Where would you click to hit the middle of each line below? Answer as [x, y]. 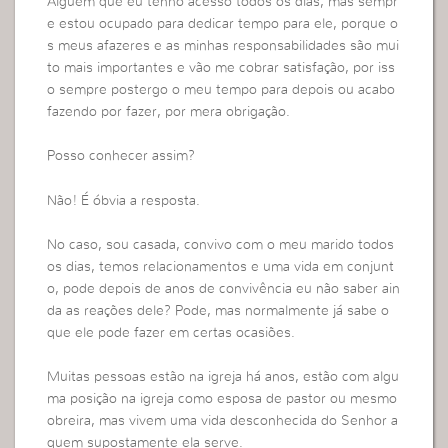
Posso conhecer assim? [121, 156]
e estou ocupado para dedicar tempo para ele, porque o [223, 23]
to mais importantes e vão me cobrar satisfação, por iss [221, 67]
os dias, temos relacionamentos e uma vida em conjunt [221, 267]
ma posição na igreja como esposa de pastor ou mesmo [222, 399]
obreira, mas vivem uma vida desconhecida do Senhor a [223, 421]
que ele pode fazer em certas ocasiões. [171, 333]
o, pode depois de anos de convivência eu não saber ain [224, 289]
